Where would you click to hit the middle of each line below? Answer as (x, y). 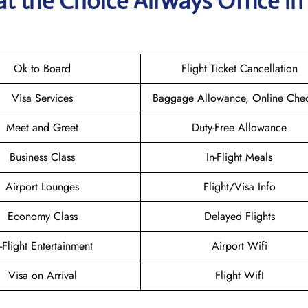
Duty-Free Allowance (239, 127)
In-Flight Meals (239, 157)
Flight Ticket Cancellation (239, 68)
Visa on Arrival (42, 275)
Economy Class (42, 216)
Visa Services (42, 98)
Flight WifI (239, 275)
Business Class (42, 157)
